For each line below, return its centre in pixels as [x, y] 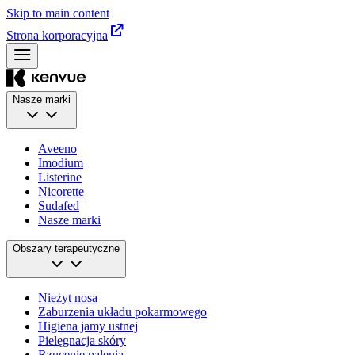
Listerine [60, 177]
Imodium [61, 163]
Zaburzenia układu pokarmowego [122, 312]
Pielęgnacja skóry [82, 340]
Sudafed [59, 206]
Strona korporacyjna [57, 35]
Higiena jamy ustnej [88, 326]
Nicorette [61, 191]
